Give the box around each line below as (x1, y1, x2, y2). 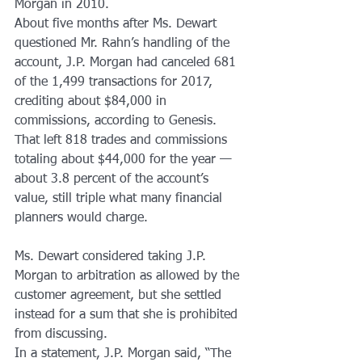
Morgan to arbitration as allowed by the (15, 269, 243, 283)
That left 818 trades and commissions (15, 133, 231, 147)
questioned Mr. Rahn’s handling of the (15, 36, 234, 50)
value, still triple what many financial (15, 192, 226, 205)
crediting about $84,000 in (15, 95, 170, 108)
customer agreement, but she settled (15, 288, 225, 302)
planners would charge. (15, 211, 148, 225)
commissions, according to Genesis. (15, 114, 221, 128)
